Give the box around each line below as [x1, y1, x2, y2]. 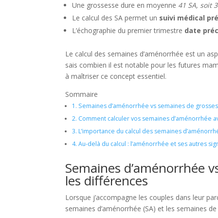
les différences [65, 172, 148, 189]
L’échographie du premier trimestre [72, 26, 185, 35]
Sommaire [65, 90, 98, 99]
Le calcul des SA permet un [72, 13, 160, 22]
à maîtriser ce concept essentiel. [65, 72, 167, 81]
